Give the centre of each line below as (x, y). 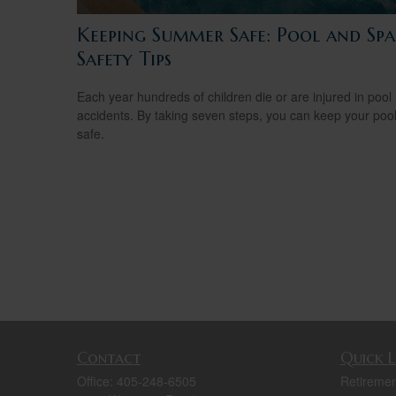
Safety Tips (124, 58)
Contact (109, 358)
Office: (97, 381)
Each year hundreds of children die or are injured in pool (234, 96)
